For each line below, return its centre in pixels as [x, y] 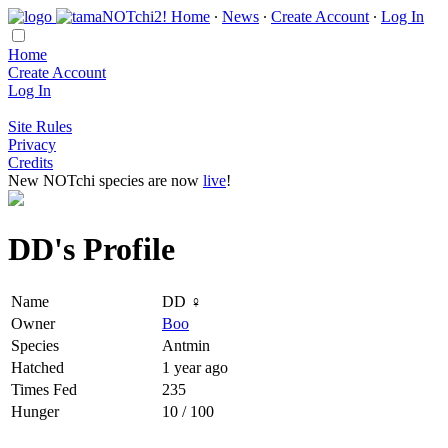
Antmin [186, 345]
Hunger [35, 411]
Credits [30, 162]
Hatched [37, 367]
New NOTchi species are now [105, 180]
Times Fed [44, 389]
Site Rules [40, 126]
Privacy [32, 144]
